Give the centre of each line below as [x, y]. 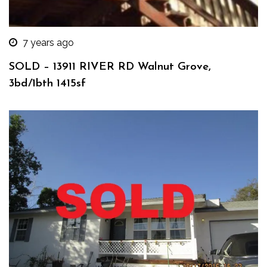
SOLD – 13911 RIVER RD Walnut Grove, [110, 67]
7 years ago [48, 42]
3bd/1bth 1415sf [47, 83]
